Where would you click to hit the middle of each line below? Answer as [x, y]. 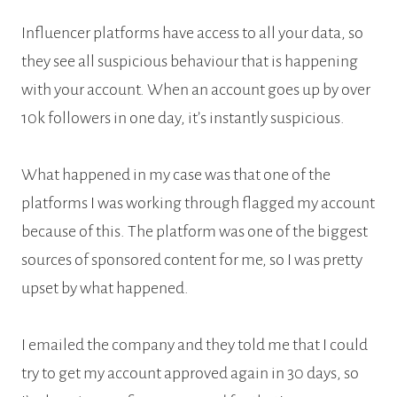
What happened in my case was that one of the [176, 174]
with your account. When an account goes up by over [196, 89]
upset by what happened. [105, 288]
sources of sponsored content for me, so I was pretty [192, 259]
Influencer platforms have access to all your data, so [192, 32]
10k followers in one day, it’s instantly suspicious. [183, 117]
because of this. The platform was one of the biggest [195, 231]
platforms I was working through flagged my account [198, 202]
